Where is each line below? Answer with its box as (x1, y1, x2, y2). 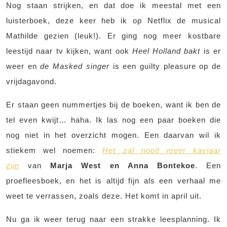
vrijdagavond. (6, 77, 57, 86)
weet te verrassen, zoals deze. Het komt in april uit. (6, 192, 202, 201)
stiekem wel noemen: (6, 146, 103, 155)
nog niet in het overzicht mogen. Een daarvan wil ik (6, 131, 221, 140)
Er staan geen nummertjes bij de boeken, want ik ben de (6, 100, 221, 109)
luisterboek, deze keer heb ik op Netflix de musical (6, 16, 221, 25)
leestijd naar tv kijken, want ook (6, 47, 132, 56)
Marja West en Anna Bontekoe (50, 161, 195, 170)
